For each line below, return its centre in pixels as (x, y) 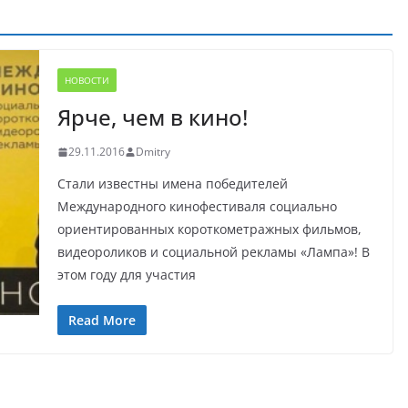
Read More (102, 320)
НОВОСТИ (87, 80)
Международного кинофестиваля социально (197, 206)
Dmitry (153, 152)
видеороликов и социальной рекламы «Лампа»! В (213, 252)
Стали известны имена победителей (172, 184)
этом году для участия (126, 275)
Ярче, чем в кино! (152, 117)
